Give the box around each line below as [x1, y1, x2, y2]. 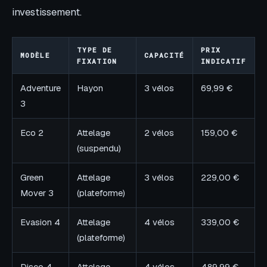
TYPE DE [77, 45, 113, 54]
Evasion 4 [20, 216, 60, 228]
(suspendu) [77, 142, 121, 154]
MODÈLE [20, 50, 51, 60]
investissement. [12, 5, 82, 19]
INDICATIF [201, 56, 247, 66]
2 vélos [144, 126, 174, 138]
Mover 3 [20, 187, 54, 198]
